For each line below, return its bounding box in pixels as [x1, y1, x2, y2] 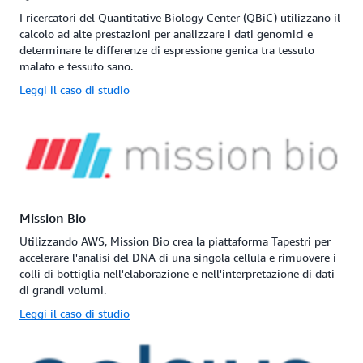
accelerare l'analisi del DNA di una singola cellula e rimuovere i [19, 250, 336, 264]
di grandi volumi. [19, 282, 106, 297]
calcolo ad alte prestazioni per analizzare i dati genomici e [19, 26, 313, 41]
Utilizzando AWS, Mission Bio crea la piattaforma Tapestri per [19, 233, 331, 248]
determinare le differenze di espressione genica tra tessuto [19, 42, 314, 57]
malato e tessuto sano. [19, 58, 133, 73]
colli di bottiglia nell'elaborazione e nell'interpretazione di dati [19, 266, 335, 280]
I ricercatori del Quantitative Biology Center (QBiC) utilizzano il [19, 10, 340, 24]
